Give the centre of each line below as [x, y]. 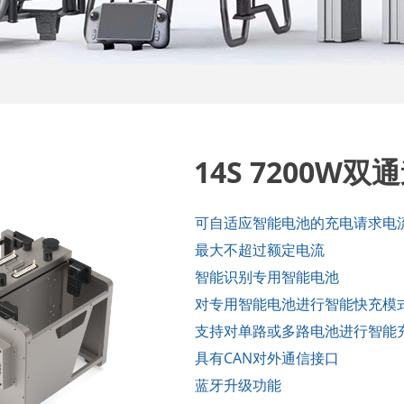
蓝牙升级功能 [238, 385]
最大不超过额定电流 [260, 250]
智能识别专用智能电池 [267, 277]
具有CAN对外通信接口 [267, 358]
